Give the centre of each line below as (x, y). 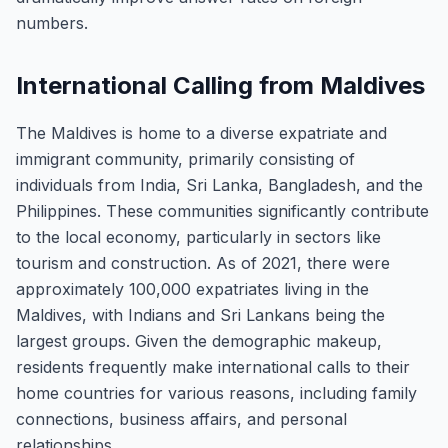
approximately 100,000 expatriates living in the (192, 289)
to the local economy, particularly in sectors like (198, 237)
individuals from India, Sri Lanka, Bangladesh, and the (219, 185)
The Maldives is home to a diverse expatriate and (201, 133)
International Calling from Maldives (220, 85)
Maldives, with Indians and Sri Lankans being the (200, 315)
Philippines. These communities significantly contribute (222, 211)
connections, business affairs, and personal (181, 419)
